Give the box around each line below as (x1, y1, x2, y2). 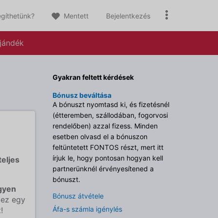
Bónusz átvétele (52, 192, 104, 200)
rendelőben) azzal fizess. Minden (52, 122, 158, 130)
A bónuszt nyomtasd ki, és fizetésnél (52, 100, 169, 109)
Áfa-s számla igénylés (52, 205, 122, 213)
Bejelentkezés (106, 12, 150, 20)
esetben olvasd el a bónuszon (52, 132, 147, 141)
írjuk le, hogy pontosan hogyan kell (52, 154, 163, 162)
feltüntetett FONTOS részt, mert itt (52, 143, 163, 151)
